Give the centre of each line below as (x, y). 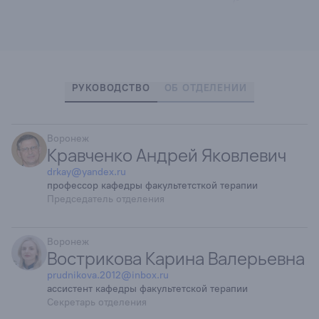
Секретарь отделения (97, 302)
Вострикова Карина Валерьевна (176, 258)
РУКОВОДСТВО (111, 88)
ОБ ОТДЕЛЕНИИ (205, 88)
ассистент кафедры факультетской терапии (147, 289)
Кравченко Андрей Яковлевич (167, 155)
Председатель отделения (106, 199)
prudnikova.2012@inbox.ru (108, 275)
